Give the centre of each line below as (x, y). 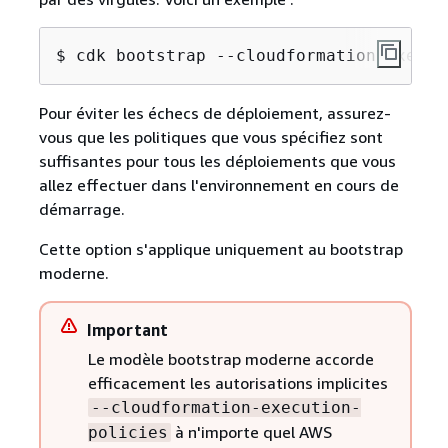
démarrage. (81, 209)
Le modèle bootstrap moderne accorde (230, 359)
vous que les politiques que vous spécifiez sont (210, 137)
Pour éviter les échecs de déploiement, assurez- (214, 113)
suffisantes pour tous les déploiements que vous (217, 161)
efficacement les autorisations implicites (237, 383)
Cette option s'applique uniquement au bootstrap (220, 249)
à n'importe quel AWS (251, 432)
